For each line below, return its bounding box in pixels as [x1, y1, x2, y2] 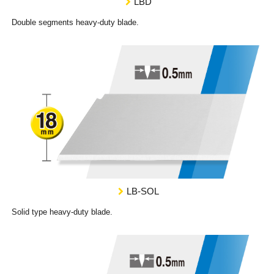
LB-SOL [126, 186, 159, 197]
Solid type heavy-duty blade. [12, 207, 113, 217]
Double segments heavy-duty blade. [12, 18, 139, 28]
